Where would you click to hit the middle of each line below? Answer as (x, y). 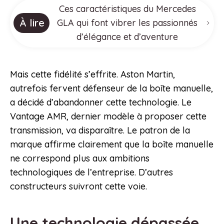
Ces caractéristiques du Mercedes (127, 9)
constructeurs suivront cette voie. (78, 186)
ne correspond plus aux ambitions (80, 158)
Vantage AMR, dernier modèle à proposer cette (108, 116)
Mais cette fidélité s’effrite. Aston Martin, (92, 74)
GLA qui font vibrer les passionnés (127, 23)
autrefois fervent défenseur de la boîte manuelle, (111, 88)
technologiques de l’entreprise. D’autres (91, 172)
